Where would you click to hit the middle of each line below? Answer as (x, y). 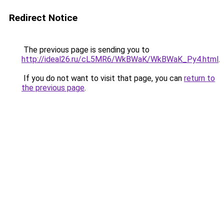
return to (199, 78)
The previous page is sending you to (85, 50)
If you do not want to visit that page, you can (103, 78)
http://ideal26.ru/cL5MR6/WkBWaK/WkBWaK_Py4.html (120, 59)
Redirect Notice (43, 18)
